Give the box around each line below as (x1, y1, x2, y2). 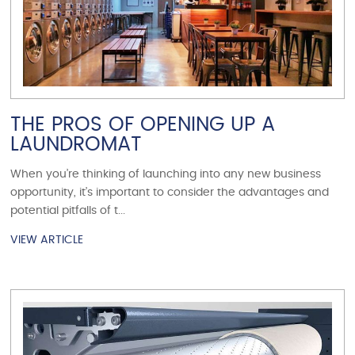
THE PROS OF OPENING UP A (10, 114, 276, 135)
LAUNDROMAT (10, 134, 143, 155)
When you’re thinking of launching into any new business (10, 168, 322, 180)
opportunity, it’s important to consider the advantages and (10, 186, 330, 198)
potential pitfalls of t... (10, 204, 126, 216)
